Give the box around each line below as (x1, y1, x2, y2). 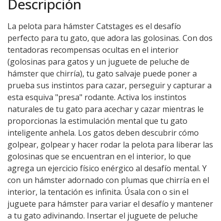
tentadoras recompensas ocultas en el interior (7, 44, 179, 55)
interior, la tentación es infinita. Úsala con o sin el (7, 186, 188, 197)
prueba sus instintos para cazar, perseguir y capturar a (7, 80, 212, 91)
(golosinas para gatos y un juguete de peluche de (7, 56, 189, 67)
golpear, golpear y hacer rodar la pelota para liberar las (7, 139, 213, 150)
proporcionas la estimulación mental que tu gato (7, 115, 187, 126)
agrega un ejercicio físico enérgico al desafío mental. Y (7, 163, 207, 174)
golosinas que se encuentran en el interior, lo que (7, 151, 191, 162)
